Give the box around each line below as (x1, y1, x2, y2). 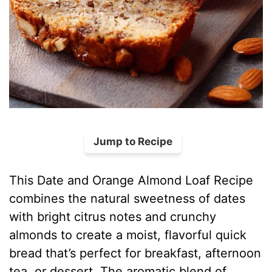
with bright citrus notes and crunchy (9, 209, 217, 225)
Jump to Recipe (93, 135, 172, 148)
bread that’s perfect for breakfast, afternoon (9, 246, 262, 261)
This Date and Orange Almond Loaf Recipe (9, 173, 254, 188)
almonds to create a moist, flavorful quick (9, 228, 247, 243)
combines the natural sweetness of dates (9, 191, 246, 206)
